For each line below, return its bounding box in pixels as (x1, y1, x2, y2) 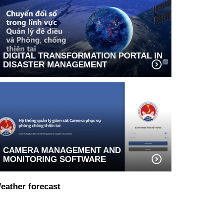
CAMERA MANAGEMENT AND (3, 145, 121, 155)
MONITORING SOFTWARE (3, 154, 106, 164)
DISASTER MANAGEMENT (3, 59, 107, 69)
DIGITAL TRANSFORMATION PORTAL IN (3, 51, 163, 60)
